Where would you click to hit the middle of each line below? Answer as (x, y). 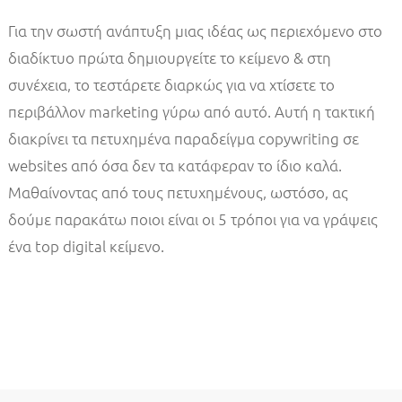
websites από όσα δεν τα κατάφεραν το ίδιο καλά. (175, 166)
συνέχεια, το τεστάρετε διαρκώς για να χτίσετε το (171, 85)
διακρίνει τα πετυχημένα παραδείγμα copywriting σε (183, 139)
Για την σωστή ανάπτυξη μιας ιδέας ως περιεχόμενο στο (195, 31)
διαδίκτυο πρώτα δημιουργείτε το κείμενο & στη (169, 58)
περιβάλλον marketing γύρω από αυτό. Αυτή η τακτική (191, 112)
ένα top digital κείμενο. (86, 246)
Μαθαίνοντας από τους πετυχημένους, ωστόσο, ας (178, 192)
